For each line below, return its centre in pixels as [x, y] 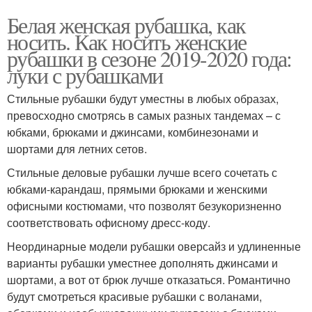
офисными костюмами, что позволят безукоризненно [144, 206]
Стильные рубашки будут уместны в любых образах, [143, 99]
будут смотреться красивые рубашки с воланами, [134, 296]
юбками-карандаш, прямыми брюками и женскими [137, 189]
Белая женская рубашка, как [126, 25]
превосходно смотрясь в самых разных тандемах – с [144, 115]
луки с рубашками [85, 75]
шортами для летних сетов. [77, 149]
